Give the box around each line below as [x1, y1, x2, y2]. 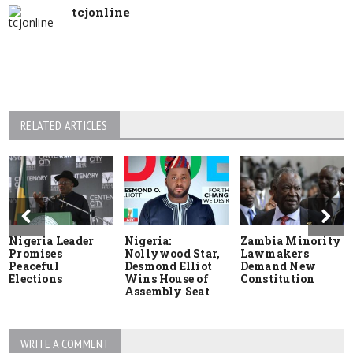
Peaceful [9, 258, 59, 273]
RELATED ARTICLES [20, 117, 108, 133]
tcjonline [72, 3, 131, 20]
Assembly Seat [124, 283, 210, 299]
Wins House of [124, 270, 209, 286]
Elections [9, 270, 63, 286]
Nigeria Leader [9, 232, 95, 248]
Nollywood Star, [124, 245, 221, 261]
